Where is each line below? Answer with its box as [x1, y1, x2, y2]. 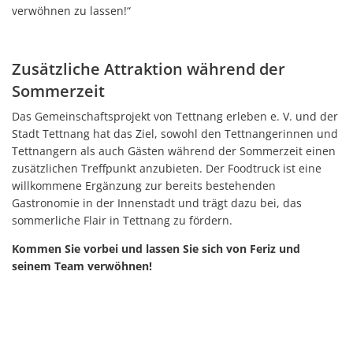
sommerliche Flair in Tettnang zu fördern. [12, 212, 232, 228]
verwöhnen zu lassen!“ [12, 2, 131, 18]
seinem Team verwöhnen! [12, 258, 152, 273]
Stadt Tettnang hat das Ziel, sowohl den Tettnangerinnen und [12, 125, 338, 141]
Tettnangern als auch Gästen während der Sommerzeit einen [12, 143, 336, 158]
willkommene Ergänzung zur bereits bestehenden [12, 177, 276, 193]
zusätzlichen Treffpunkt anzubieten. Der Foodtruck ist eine [12, 160, 321, 176]
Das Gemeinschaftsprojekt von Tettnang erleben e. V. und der [12, 108, 338, 124]
